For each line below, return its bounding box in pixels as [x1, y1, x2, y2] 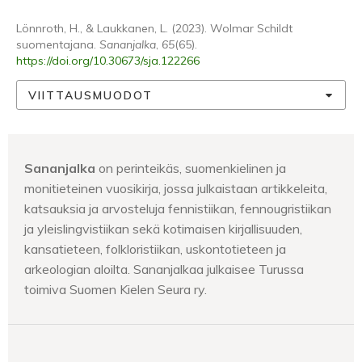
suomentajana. [16, 37, 99, 52]
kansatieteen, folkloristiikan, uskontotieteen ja [24, 241, 286, 257]
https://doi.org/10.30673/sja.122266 [16, 53, 200, 68]
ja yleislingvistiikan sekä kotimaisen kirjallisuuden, [24, 221, 302, 237]
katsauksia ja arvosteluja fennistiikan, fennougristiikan [24, 200, 331, 217]
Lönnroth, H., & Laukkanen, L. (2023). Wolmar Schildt [16, 21, 293, 36]
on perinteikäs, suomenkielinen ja [95, 160, 286, 176]
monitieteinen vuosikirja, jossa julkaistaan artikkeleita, [24, 180, 327, 196]
